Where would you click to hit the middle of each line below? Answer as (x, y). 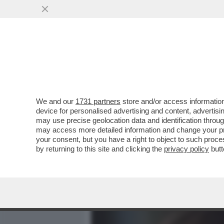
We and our (56, 101)
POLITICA (200, 63)
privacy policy (186, 149)
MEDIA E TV (149, 63)
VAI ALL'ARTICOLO (141, 135)
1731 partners (98, 101)
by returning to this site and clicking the (100, 149)
